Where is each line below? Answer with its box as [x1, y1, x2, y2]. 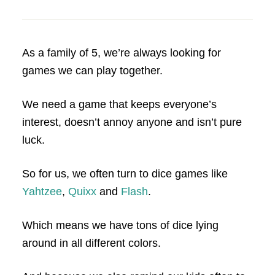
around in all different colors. [21, 237, 161, 249]
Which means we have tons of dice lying [21, 219, 219, 231]
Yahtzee [21, 185, 62, 198]
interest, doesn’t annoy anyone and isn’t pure [21, 116, 242, 128]
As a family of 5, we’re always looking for [21, 47, 221, 59]
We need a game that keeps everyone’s [21, 98, 217, 110]
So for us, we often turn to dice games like [21, 168, 228, 180]
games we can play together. [21, 64, 163, 77]
